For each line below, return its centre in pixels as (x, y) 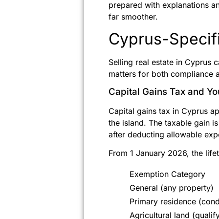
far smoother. (133, 17)
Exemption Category (167, 174)
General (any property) (172, 188)
